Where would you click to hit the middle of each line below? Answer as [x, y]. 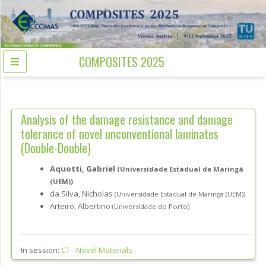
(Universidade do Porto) [151, 207]
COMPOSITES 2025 [121, 62]
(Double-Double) [56, 148]
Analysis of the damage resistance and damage [127, 120]
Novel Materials [104, 250]
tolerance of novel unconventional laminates [120, 134]
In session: [41, 250]
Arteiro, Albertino [81, 206]
